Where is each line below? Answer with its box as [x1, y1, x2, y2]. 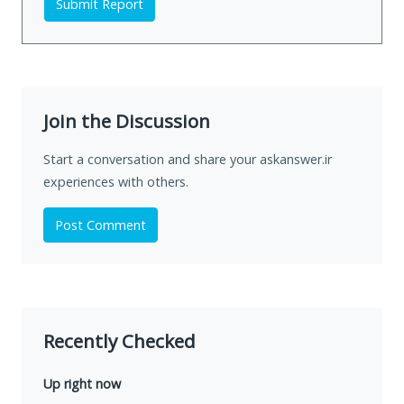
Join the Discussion [43, 108, 210, 134]
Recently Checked [43, 328, 196, 354]
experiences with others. [43, 173, 188, 191]
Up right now [43, 375, 121, 393]
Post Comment [55, 216, 146, 234]
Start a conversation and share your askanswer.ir [43, 151, 332, 169]
